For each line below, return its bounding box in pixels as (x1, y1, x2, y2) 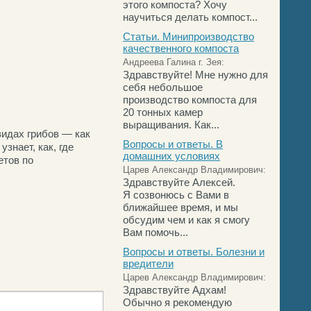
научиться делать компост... (123, 11, 258, 23)
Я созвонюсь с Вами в (123, 189, 229, 201)
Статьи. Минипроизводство (123, 31, 254, 42)
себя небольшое (123, 81, 203, 93)
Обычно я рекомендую (123, 296, 232, 308)
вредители (123, 258, 174, 269)
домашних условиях (123, 150, 220, 162)
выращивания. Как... (123, 119, 219, 131)
